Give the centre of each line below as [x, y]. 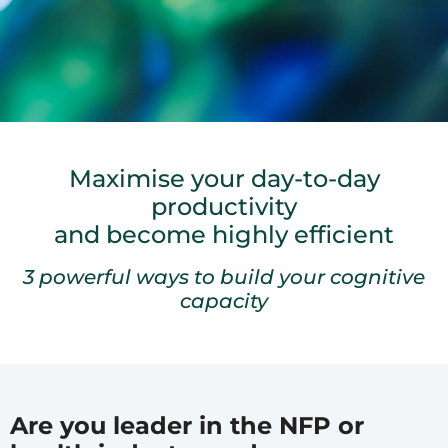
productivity [224, 206]
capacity [224, 300]
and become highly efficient [224, 234]
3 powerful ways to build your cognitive [224, 276]
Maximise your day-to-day [224, 178]
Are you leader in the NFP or [187, 425]
